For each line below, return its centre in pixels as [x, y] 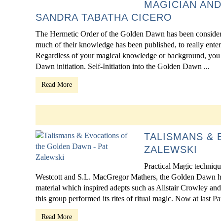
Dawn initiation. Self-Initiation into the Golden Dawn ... [123, 66]
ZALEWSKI [171, 149]
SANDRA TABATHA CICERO [104, 17]
